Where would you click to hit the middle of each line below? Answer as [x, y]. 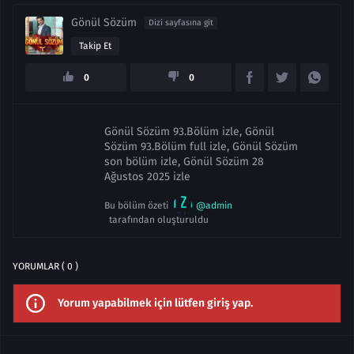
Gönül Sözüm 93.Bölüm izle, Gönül [189, 132]
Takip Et [95, 46]
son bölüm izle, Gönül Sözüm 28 [184, 162]
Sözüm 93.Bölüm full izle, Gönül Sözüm [201, 147]
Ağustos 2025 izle [147, 177]
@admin [214, 205]
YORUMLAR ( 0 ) [45, 266]
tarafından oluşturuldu [156, 220]
